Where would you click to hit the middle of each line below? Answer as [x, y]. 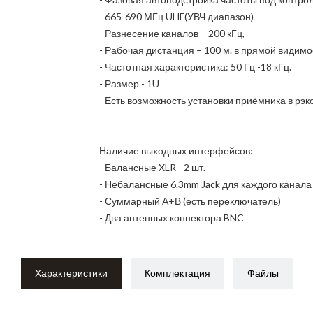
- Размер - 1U [129, 83]
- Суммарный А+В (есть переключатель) [190, 201]
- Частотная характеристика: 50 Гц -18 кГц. [195, 67]
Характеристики [71, 273]
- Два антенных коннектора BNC [171, 218]
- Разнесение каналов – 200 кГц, [172, 33]
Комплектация [177, 273]
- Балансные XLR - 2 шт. [152, 167]
